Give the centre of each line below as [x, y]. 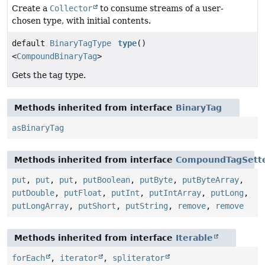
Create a [31, 8]
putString [147, 206]
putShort [97, 206]
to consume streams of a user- [161, 8]
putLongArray [40, 206]
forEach [28, 258]
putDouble [33, 193]
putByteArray [211, 180]
